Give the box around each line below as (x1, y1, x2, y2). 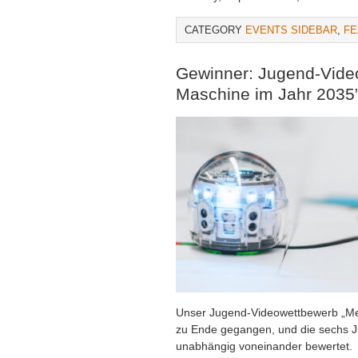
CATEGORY (185, 24, 245, 36)
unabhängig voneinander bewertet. (176, 340, 352, 352)
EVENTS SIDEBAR (245, 24, 337, 36)
